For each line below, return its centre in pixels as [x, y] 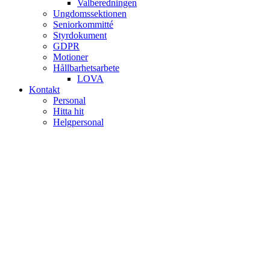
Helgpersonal [78, 122]
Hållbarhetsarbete [86, 68]
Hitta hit [68, 111]
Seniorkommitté [83, 24]
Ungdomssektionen [90, 14]
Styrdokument [80, 35]
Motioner [71, 57]
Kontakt [44, 89]
